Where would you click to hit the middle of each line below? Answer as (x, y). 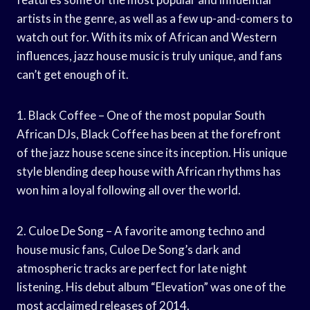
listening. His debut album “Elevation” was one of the (151, 286)
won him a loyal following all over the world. (129, 190)
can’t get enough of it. (73, 74)
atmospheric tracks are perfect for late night (132, 268)
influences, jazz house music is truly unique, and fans (149, 55)
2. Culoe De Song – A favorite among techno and (141, 230)
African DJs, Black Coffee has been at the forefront (149, 134)
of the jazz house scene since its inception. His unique (152, 152)
